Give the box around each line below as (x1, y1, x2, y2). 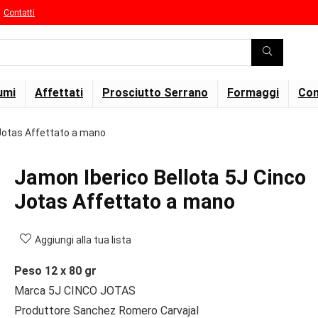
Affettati (35, 86, 83, 99)
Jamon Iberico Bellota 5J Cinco (14, 165, 306, 190)
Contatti (4, 7, 35, 18)
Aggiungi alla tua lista (35, 234, 131, 246)
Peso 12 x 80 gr (14, 264, 97, 278)
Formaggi (227, 86, 279, 99)
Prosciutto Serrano (102, 86, 208, 99)
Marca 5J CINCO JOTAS (14, 284, 136, 297)
